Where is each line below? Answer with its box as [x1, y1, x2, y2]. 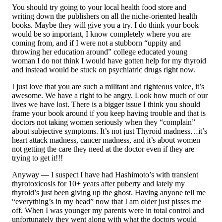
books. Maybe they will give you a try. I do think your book [12, 20, 199, 29]
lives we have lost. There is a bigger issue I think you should [12, 100, 200, 109]
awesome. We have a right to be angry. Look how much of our [12, 91, 208, 100]
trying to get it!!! [12, 153, 63, 162]
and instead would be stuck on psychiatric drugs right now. [12, 65, 195, 74]
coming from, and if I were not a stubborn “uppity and [12, 38, 181, 47]
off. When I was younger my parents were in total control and [12, 206, 204, 215]
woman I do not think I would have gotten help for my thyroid [12, 56, 206, 65]
